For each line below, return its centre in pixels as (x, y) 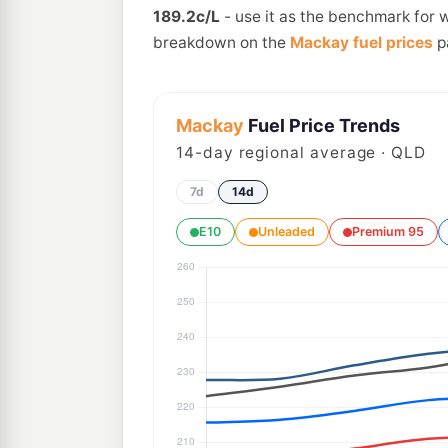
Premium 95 (388, 231)
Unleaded (286, 231)
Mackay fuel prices (361, 42)
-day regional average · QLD (310, 152)
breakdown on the (221, 42)
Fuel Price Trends (322, 125)
